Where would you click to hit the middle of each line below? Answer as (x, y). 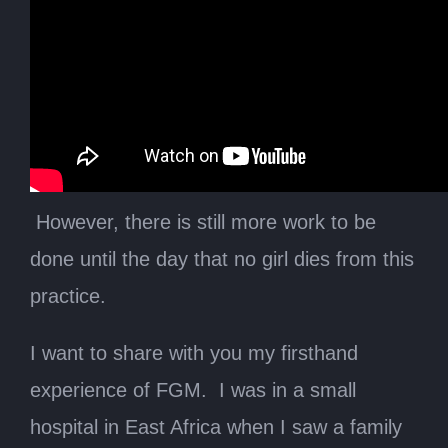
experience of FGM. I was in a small (193, 390)
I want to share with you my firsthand (194, 353)
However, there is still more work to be (206, 222)
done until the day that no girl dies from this (222, 259)
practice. (68, 296)
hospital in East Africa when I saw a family (216, 427)
